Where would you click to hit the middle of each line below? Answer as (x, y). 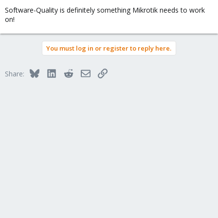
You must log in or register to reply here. (109, 48)
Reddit (83, 72)
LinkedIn (69, 72)
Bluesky (51, 72)
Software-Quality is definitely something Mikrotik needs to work (105, 10)
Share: (15, 74)
